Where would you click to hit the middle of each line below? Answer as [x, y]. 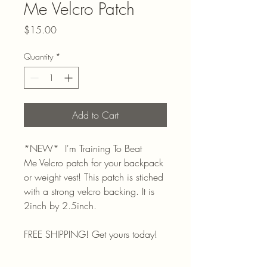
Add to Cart [95, 115]
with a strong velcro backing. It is [89, 191]
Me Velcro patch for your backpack [94, 162]
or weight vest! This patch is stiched [94, 177]
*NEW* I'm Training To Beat [83, 148]
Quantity [38, 56]
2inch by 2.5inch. [60, 205]
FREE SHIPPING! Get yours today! [91, 234]
